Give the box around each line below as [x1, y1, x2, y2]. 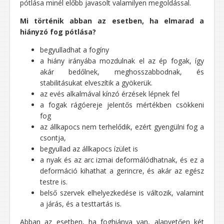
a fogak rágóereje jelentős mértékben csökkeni [40, 100, 204, 110]
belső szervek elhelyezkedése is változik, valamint [40, 188, 204, 198]
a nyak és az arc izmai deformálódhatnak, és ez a [40, 155, 204, 165]
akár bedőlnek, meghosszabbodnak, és [40, 67, 204, 77]
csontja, [40, 133, 66, 143]
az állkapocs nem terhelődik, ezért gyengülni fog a [40, 122, 204, 132]
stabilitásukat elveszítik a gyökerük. [40, 78, 152, 88]
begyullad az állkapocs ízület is [40, 144, 138, 154]
